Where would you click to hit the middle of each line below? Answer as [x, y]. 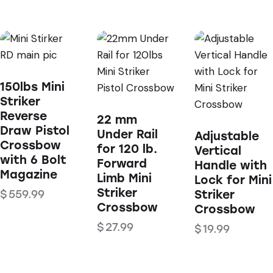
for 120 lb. [127, 149]
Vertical [218, 151]
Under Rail [128, 134]
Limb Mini [125, 178]
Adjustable [226, 136]
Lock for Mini [233, 180]
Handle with [230, 165]
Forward [122, 163]
